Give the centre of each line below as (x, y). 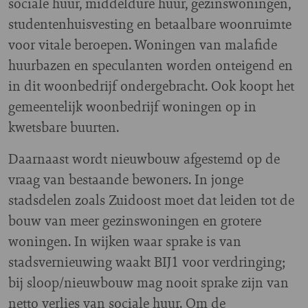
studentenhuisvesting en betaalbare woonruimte (150, 23)
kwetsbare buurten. (65, 126)
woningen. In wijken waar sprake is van (125, 241)
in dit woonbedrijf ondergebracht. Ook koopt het (151, 85)
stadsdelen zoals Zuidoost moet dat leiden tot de (151, 199)
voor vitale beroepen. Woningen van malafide (143, 44)
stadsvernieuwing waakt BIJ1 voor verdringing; (147, 261)
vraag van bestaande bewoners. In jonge (126, 179)
